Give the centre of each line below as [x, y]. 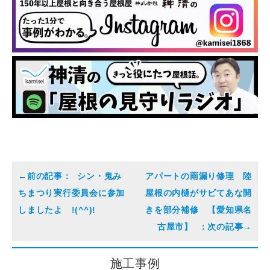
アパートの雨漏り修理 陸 [199, 176]
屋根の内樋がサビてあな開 [199, 193]
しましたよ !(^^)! [57, 209]
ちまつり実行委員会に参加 [71, 193]
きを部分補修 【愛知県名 [199, 209]
